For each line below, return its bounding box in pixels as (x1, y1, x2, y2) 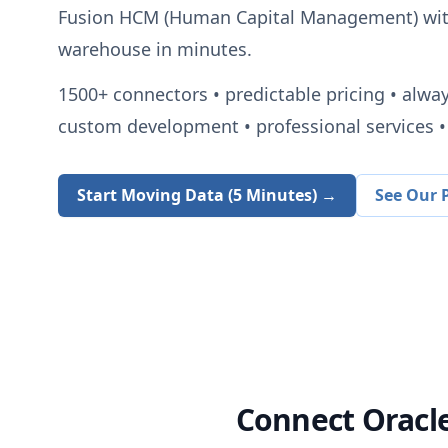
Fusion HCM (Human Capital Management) (57, 4, 418, 29)
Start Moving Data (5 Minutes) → (76, 184, 337, 207)
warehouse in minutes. (57, 36, 252, 61)
